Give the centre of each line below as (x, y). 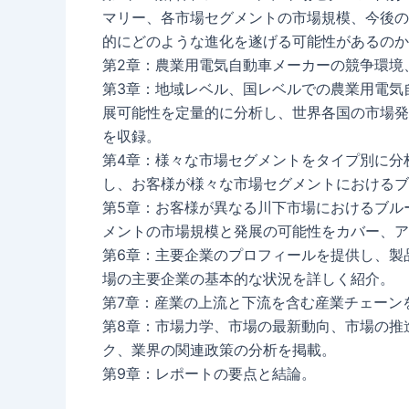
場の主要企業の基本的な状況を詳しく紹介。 (248, 278)
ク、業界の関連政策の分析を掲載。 (219, 349)
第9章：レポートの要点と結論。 (209, 373)
